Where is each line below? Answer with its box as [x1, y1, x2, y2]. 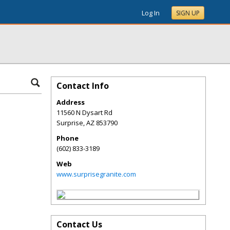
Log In [142, 8, 160, 17]
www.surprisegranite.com [56, 169, 136, 179]
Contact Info [56, 80, 109, 91]
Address [56, 98, 85, 107]
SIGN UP [176, 9, 200, 17]
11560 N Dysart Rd [56, 108, 112, 117]
